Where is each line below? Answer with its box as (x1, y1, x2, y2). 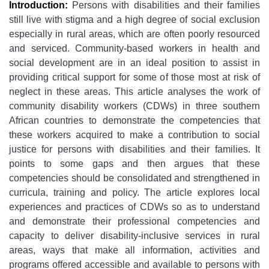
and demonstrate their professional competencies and (9, 216, 260, 226)
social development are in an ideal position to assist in (9, 58, 260, 68)
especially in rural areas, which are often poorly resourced (9, 29, 260, 39)
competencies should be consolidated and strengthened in (9, 173, 260, 183)
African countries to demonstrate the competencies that (9, 115, 260, 125)
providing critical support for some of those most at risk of (9, 72, 260, 82)
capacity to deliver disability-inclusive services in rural (9, 231, 260, 241)
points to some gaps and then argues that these (9, 159, 260, 169)
